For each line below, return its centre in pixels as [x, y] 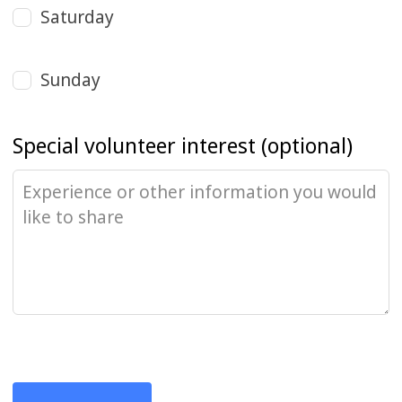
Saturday [78, 17]
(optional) [307, 146]
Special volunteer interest [135, 146]
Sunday [71, 79]
